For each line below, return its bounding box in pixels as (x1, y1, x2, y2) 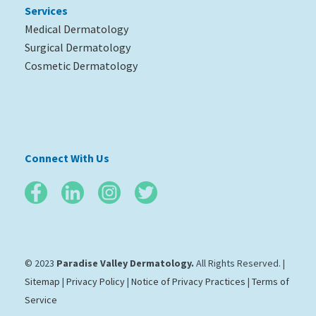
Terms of (251, 275, 289, 288)
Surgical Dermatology (24, 40, 130, 54)
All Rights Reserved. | (193, 257, 285, 269)
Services (24, 4, 68, 18)
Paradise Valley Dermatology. (56, 257, 194, 269)
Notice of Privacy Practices (130, 275, 245, 288)
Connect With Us (24, 151, 109, 165)
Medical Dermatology (24, 22, 128, 36)
